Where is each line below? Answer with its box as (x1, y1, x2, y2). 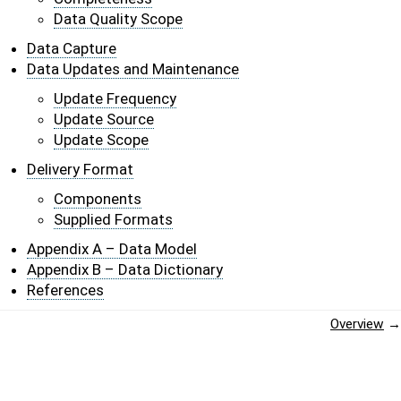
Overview (330, 316, 384, 332)
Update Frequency (54, 90, 176, 107)
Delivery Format (27, 160, 133, 178)
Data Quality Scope (54, 10, 183, 28)
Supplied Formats (54, 210, 173, 228)
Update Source (54, 110, 154, 128)
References (27, 281, 104, 299)
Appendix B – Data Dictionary (27, 260, 223, 278)
